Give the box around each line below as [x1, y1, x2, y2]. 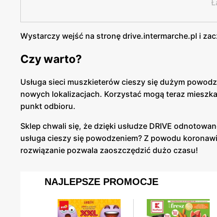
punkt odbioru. [20, 101, 76, 111]
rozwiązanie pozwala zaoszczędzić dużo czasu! [20, 145, 198, 155]
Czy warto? [20, 52, 82, 66]
